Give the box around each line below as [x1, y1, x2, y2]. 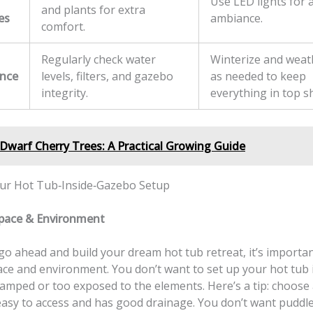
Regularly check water [41, 52, 156, 68]
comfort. [41, 19, 85, 35]
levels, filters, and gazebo [41, 68, 173, 85]
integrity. [41, 85, 88, 101]
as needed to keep [210, 68, 306, 85]
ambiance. [210, 10, 263, 27]
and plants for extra [41, 2, 145, 18]
